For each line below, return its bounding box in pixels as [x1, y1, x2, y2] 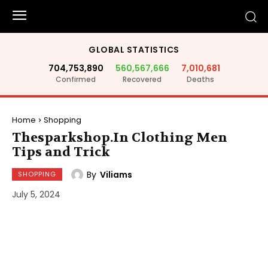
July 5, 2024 [12, 188, 60, 201]
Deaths [187, 74, 214, 84]
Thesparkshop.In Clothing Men [12, 129, 227, 146]
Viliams [100, 168, 132, 181]
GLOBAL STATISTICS [89, 44, 179, 56]
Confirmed [56, 74, 96, 84]
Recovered [123, 74, 162, 84]
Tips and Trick [12, 144, 110, 160]
